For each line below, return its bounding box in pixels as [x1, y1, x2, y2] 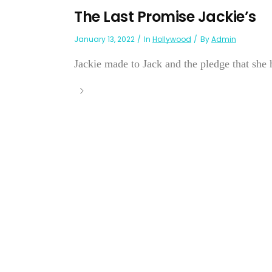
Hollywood [152, 34, 191, 45]
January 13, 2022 [74, 34, 135, 45]
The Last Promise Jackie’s [74, 7, 256, 27]
